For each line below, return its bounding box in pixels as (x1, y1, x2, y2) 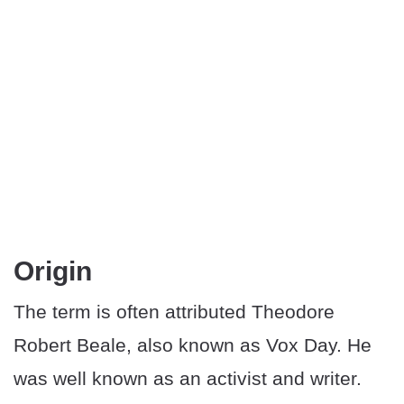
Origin (14, 256, 92, 287)
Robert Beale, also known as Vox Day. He (14, 335, 372, 356)
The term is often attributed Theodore (14, 301, 335, 323)
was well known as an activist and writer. (14, 368, 362, 390)
